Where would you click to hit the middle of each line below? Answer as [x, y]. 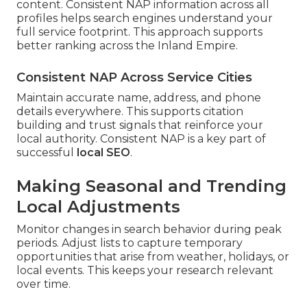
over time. [44, 284]
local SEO [103, 153]
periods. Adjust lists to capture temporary [130, 243]
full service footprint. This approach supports [139, 32]
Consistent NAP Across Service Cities [134, 78]
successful [47, 153]
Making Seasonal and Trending [151, 186]
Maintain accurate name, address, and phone [139, 98]
